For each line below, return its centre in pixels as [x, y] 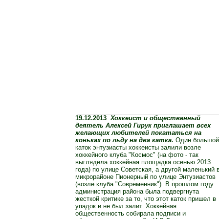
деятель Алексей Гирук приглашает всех [143, 126]
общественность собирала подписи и [131, 214]
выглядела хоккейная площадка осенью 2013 [143, 162]
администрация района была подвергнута [137, 192]
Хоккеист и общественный [155, 118]
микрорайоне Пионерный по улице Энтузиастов [145, 177]
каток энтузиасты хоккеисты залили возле [138, 148]
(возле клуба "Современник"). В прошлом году [144, 184]
